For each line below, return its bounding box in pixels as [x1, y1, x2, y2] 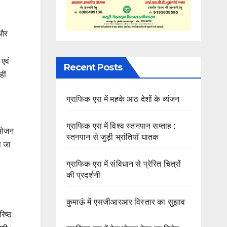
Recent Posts [63, 62, 122, 73]
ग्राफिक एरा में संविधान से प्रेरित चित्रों [66, 160, 181, 169]
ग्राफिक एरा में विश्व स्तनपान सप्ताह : [66, 122, 176, 131]
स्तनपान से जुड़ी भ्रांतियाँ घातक [66, 133, 159, 142]
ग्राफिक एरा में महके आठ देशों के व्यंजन [66, 95, 180, 104]
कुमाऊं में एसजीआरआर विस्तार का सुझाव [66, 198, 185, 207]
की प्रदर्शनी [66, 171, 100, 180]
